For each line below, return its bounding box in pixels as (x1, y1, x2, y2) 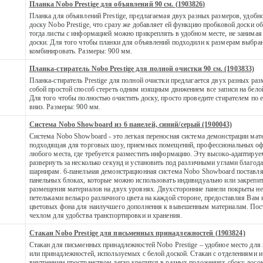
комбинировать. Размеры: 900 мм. (29, 46, 133, 55)
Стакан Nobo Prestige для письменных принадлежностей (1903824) (29, 228, 245, 237)
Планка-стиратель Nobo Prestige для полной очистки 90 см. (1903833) (29, 64, 255, 73)
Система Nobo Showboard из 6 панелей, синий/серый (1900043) (29, 120, 232, 129)
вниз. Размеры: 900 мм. (29, 102, 101, 111)
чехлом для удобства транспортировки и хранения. (29, 211, 183, 220)
